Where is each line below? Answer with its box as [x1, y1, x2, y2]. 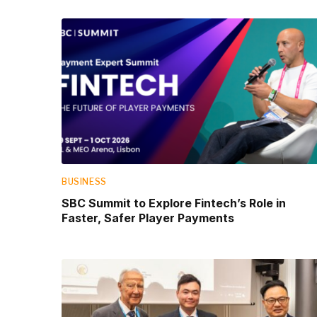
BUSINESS [62, 175, 107, 187]
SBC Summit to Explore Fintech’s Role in [62, 195, 286, 210]
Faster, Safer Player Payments [62, 210, 234, 225]
